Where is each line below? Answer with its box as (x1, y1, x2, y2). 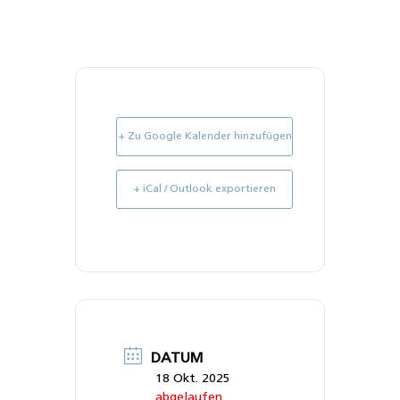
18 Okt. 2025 (155, 371, 230, 386)
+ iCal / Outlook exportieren (133, 183, 276, 195)
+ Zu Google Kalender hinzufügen (117, 130, 292, 142)
